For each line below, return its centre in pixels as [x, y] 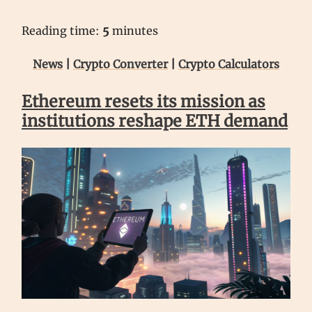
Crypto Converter [120, 64]
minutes [134, 30]
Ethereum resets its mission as [143, 101]
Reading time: [62, 30]
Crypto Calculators [229, 64]
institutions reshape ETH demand [155, 120]
